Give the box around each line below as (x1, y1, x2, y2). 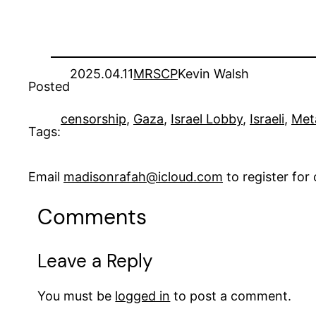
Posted (28, 79, 70, 95)
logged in (115, 288, 171, 304)
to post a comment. (170, 288, 292, 304)
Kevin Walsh (178, 66, 249, 82)
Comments (37, 203, 147, 231)
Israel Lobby (171, 111, 243, 127)
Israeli (250, 111, 284, 127)
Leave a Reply (37, 249, 153, 274)
